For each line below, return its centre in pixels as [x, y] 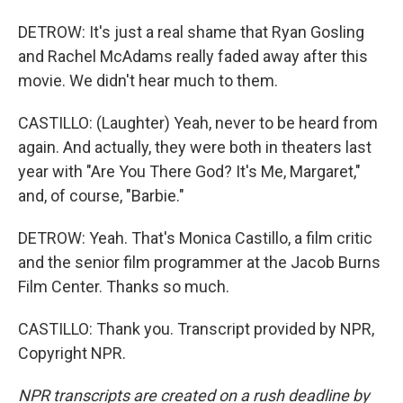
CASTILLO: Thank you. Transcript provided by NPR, [196, 329]
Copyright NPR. [72, 353]
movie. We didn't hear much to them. [148, 81]
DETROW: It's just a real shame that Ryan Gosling [191, 32]
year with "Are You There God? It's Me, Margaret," [189, 171]
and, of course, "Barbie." [101, 196]
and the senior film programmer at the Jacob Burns [199, 262]
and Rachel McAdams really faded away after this [193, 56]
